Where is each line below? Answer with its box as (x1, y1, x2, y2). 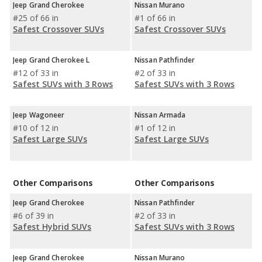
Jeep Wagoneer (13, 110, 65, 120)
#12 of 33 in (13, 67, 58, 78)
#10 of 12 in (13, 122, 58, 133)
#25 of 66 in (13, 12, 58, 23)
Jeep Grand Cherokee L (13, 55, 90, 65)
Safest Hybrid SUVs (13, 221, 91, 232)
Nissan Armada (135, 110, 186, 120)
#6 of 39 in (13, 210, 54, 221)
